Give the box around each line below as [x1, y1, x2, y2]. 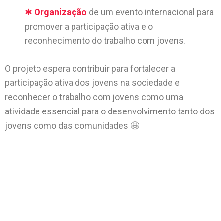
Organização [34, 7, 87, 17]
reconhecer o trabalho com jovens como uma [5, 92, 183, 102]
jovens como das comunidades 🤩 [5, 120, 139, 131]
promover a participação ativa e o [25, 21, 153, 32]
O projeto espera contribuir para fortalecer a [5, 63, 175, 74]
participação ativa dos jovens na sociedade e [5, 77, 180, 88]
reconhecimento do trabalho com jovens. [25, 36, 185, 46]
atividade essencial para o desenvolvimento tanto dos [5, 106, 215, 116]
